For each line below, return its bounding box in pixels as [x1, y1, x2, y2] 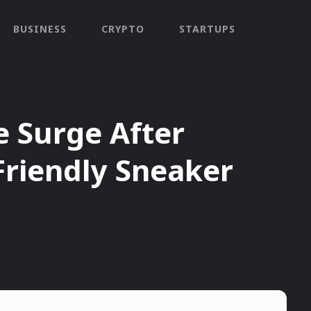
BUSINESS [13, 22, 67, 35]
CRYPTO [101, 22, 144, 35]
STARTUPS [179, 22, 235, 35]
